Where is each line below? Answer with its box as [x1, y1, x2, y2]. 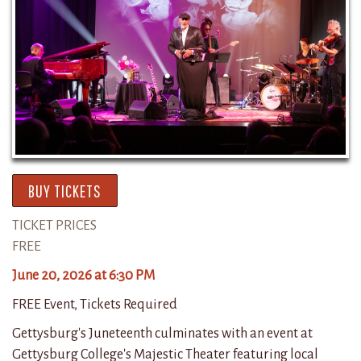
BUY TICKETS [28, 180, 102, 201]
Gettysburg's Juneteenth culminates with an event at [12, 325, 313, 341]
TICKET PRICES [12, 217, 97, 233]
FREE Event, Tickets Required [12, 296, 177, 312]
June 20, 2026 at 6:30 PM [12, 267, 155, 283]
